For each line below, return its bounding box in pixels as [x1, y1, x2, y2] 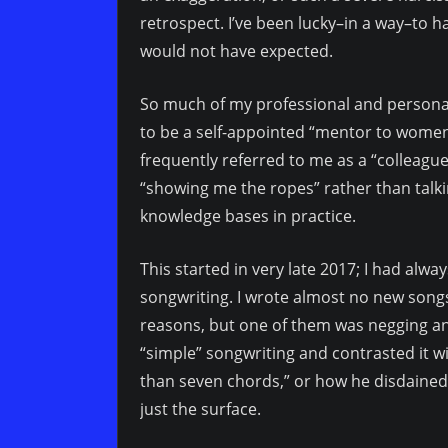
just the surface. [140, 398, 261, 421]
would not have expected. [140, 40, 333, 63]
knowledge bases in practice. [140, 205, 356, 228]
